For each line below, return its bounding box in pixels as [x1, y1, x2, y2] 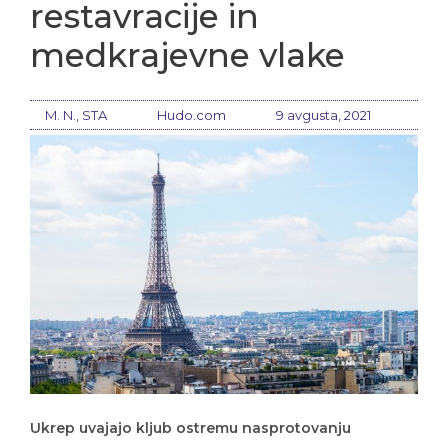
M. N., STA [45, 107, 107, 123]
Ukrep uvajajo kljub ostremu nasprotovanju [30, 418, 351, 437]
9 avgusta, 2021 [276, 107, 371, 123]
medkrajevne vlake [30, 35, 345, 75]
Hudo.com [157, 107, 226, 123]
